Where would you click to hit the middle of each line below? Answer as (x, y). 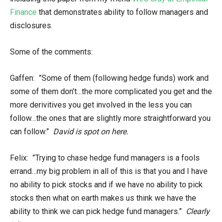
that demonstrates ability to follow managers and (122, 12)
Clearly (198, 211)
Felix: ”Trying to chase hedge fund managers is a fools (105, 158)
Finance (23, 12)
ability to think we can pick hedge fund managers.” (98, 211)
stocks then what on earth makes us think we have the (103, 198)
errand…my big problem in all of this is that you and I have (109, 171)
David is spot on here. (91, 132)
